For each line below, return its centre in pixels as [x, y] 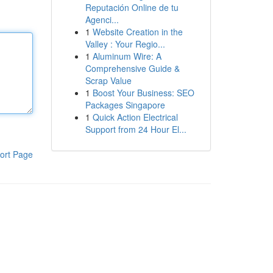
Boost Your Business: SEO [143, 93]
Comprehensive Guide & [132, 68]
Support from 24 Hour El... [136, 129]
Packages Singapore [125, 105]
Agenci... [102, 19]
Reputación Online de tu [132, 7]
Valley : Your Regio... [125, 44]
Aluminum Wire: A [127, 56]
